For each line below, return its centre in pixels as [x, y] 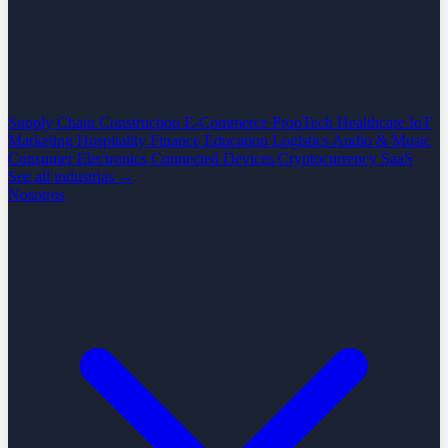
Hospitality [113, 140]
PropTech [304, 122]
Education [238, 140]
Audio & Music [381, 140]
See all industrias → [71, 176]
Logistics [302, 140]
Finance [177, 140]
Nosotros [36, 194]
